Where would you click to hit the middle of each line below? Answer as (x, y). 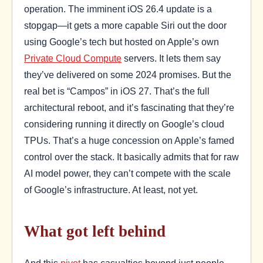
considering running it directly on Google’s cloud (124, 124)
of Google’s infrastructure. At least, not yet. (111, 190)
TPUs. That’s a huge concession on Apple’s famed (129, 141)
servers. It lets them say (171, 58)
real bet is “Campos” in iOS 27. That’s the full (117, 91)
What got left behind (95, 231)
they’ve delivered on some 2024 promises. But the (128, 75)
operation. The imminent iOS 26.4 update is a (118, 9)
